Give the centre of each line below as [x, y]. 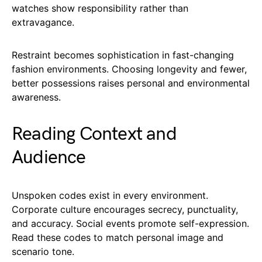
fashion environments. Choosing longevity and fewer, [129, 69]
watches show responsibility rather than [100, 8]
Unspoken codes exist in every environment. [110, 195]
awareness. [36, 97]
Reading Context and [94, 134]
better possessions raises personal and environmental [131, 83]
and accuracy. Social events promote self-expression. [130, 223]
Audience [49, 157]
